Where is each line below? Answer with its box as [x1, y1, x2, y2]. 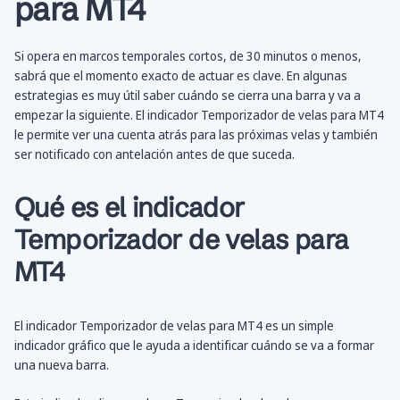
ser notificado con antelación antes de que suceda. [14, 146, 295, 163]
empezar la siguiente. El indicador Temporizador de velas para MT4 [14, 106, 384, 124]
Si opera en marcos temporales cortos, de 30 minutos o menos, [14, 47, 362, 65]
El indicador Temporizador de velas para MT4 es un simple [14, 317, 334, 335]
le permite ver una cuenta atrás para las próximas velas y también [14, 126, 378, 144]
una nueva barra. [14, 356, 109, 374]
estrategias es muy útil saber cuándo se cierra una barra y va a [14, 87, 361, 104]
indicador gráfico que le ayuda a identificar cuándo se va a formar [14, 337, 374, 354]
